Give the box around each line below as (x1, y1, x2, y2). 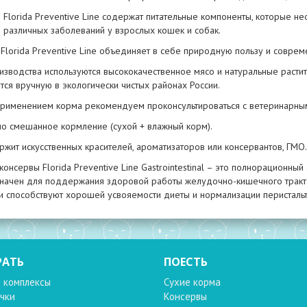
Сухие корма (164, 275, 221, 288)
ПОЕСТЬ (164, 254, 208, 269)
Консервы (164, 289, 207, 303)
